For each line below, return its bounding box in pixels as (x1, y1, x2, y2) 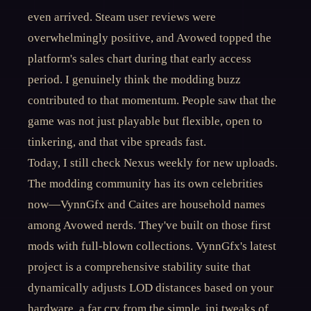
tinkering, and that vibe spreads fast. (28, 135, 206, 149)
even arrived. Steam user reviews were (28, 10, 216, 24)
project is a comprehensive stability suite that (28, 260, 251, 274)
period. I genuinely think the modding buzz (28, 73, 241, 86)
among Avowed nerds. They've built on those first (28, 219, 271, 232)
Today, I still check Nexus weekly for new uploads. (28, 156, 278, 169)
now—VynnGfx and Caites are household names (28, 198, 265, 211)
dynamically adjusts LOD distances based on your (28, 281, 274, 294)
